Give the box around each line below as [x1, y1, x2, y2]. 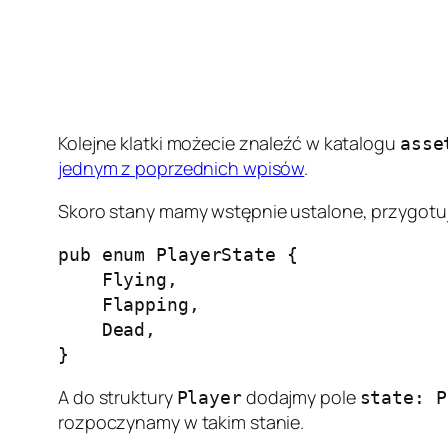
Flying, [58, 269, 178, 290]
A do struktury [58, 385, 177, 409]
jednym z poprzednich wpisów [58, 156, 305, 180]
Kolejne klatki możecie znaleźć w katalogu [58, 131, 400, 155]
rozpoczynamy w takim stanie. [58, 410, 305, 434]
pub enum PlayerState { [58, 244, 298, 265]
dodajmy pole [241, 385, 360, 409]
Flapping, [58, 294, 200, 315]
